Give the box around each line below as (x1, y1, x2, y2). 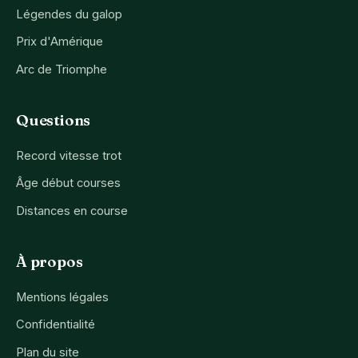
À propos (16, 252, 83, 271)
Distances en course (16, 203, 128, 218)
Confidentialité (16, 317, 95, 332)
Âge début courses (16, 176, 121, 191)
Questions (16, 110, 91, 129)
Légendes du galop (16, 6, 122, 22)
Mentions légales (16, 289, 109, 304)
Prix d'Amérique (16, 34, 103, 50)
